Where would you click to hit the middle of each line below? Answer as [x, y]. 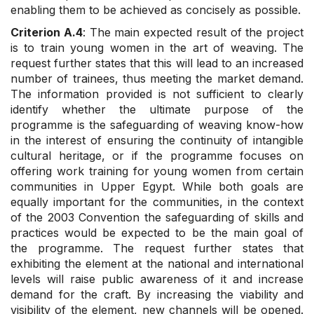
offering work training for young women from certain [157, 171]
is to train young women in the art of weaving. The [157, 48]
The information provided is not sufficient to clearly [157, 94]
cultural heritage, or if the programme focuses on [157, 156]
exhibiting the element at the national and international [157, 264]
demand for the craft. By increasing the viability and [157, 295]
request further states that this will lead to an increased [157, 63]
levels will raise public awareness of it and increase [157, 279]
